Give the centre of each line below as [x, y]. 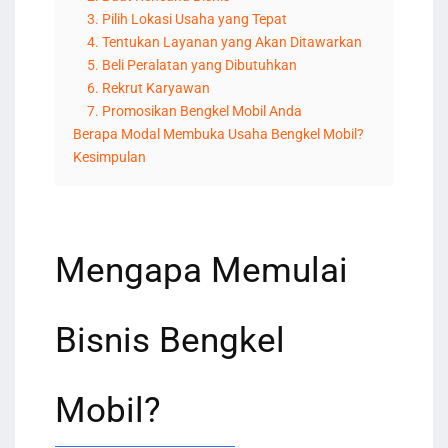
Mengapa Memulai [201, 270]
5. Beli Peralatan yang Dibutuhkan [192, 65]
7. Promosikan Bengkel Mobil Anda [194, 111]
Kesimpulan [109, 157]
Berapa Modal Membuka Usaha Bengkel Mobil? [218, 134]
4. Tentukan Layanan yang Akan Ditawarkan [224, 42]
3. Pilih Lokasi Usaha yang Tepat [187, 19]
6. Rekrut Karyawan [148, 88]
